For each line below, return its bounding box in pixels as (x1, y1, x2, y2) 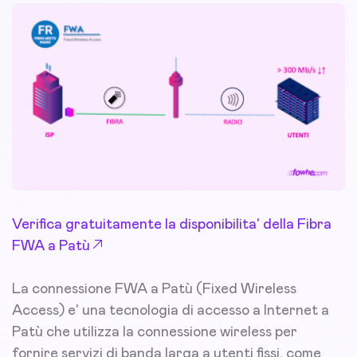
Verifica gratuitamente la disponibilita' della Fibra (12, 218, 331, 233)
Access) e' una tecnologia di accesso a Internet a (12, 304, 329, 319)
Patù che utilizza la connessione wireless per (12, 325, 297, 340)
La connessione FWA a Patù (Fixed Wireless (12, 282, 296, 297)
